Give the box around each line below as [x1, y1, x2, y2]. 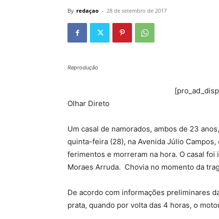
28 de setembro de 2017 [107, 7, 167, 14]
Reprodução [67, 64, 98, 71]
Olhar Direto [67, 99, 109, 108]
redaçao [76, 7, 99, 14]
